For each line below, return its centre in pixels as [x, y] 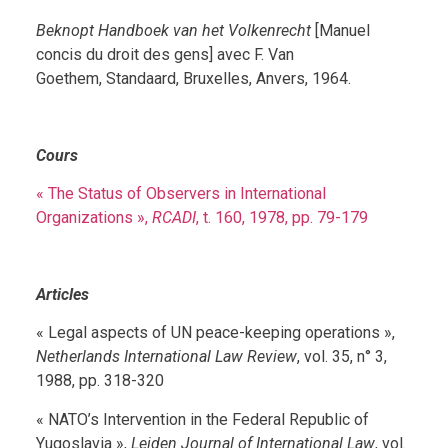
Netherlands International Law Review [166, 357]
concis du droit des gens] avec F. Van [164, 54]
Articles [62, 294]
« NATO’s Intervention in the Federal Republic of [202, 419]
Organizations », [93, 217]
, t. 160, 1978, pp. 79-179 [281, 217]
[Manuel [340, 30]
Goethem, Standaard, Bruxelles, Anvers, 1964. [193, 78]
